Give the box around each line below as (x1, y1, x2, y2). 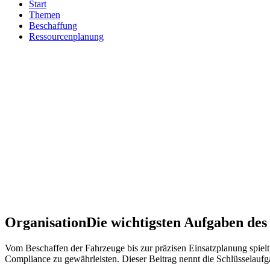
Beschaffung (29, 20, 77, 31)
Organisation (5, 214, 86, 230)
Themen (29, 10, 60, 20)
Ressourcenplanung (29, 31, 104, 42)
